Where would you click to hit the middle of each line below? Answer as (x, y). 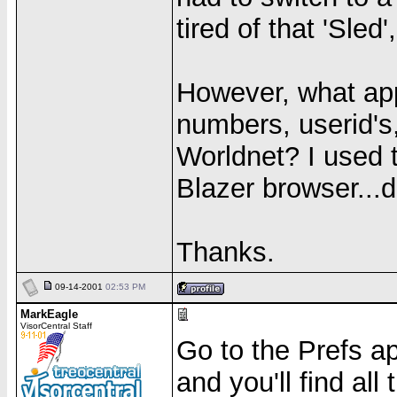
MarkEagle (49, 314)
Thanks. (226, 252)
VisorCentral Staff (56, 326)
